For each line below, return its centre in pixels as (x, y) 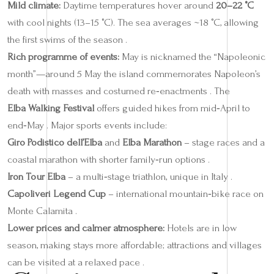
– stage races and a (223, 142)
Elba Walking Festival (51, 108)
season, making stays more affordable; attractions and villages (135, 245)
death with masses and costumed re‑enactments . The (119, 91)
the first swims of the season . (67, 39)
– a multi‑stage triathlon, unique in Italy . (149, 176)
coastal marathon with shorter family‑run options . (109, 159)
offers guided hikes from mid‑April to (172, 108)
